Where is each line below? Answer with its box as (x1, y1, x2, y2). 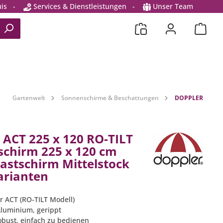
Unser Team (151, 1, 195, 11)
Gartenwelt (12, 94, 45, 103)
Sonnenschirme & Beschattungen (61, 94, 159, 103)
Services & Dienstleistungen (31, 1, 126, 11)
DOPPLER (175, 94, 203, 103)
